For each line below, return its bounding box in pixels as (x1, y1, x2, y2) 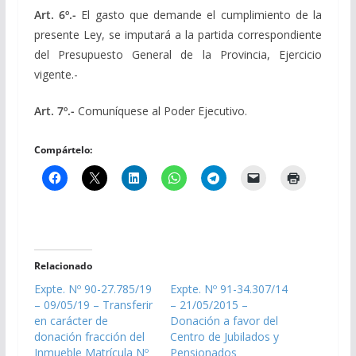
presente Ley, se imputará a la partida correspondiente (33, 26, 323, 42)
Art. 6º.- (33, 6, 77, 22)
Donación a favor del (169, 312, 278, 328)
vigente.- (33, 66, 78, 82)
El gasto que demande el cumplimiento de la (76, 6, 323, 22)
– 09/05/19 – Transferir (33, 296, 153, 312)
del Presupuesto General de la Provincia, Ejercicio (33, 46, 323, 62)
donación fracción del (33, 328, 145, 344)
